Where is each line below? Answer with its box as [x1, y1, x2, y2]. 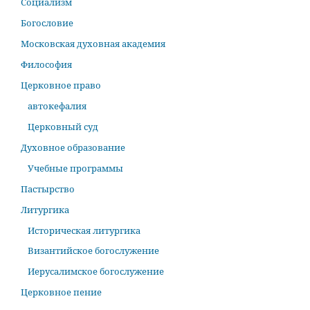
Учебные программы [27, 161, 123, 174]
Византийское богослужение [27, 244, 159, 257]
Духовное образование [21, 140, 125, 154]
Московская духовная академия [21, 37, 165, 50]
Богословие [21, 16, 73, 29]
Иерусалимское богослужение [27, 265, 164, 278]
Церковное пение [21, 286, 102, 299]
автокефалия [27, 99, 86, 112]
